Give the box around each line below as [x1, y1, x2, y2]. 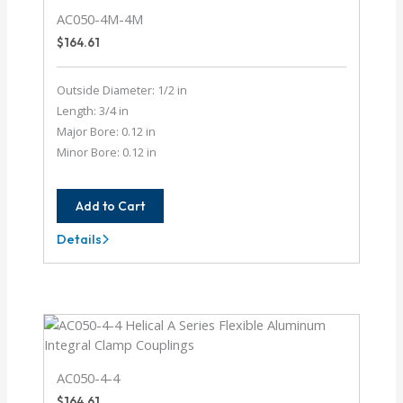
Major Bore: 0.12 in [57, 123, 157, 140]
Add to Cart [76, 198, 146, 215]
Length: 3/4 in [57, 103, 130, 120]
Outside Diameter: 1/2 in [57, 82, 188, 99]
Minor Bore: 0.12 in [57, 144, 157, 161]
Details [57, 230, 103, 248]
